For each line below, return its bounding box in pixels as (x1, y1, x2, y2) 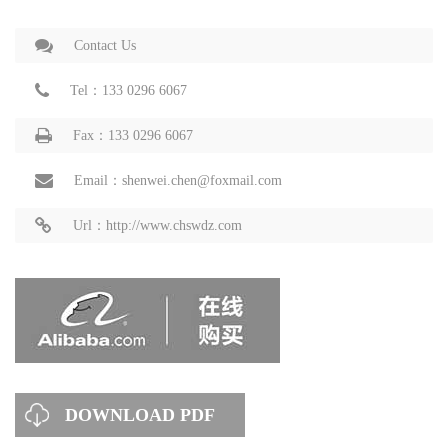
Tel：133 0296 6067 (70, 82, 187, 98)
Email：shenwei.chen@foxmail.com (74, 172, 282, 188)
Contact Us (74, 37, 136, 53)
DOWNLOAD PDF (65, 404, 215, 425)
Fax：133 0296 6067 (73, 127, 193, 143)
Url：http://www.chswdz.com (73, 217, 242, 233)
